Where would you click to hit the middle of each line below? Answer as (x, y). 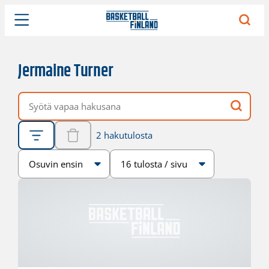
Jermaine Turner (65, 72)
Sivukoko (128, 155)
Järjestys (34, 155)
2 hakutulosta (124, 135)
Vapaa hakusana (51, 98)
